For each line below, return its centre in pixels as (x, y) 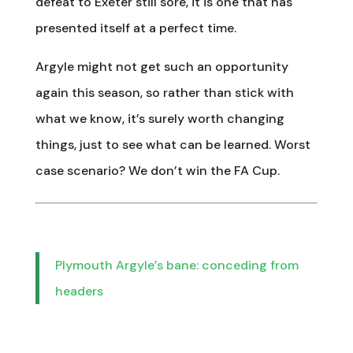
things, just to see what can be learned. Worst (173, 144)
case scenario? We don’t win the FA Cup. (157, 170)
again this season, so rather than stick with (164, 92)
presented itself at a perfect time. (136, 28)
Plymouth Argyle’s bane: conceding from (176, 265)
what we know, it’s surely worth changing (160, 118)
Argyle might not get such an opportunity (162, 66)
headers (79, 291)
